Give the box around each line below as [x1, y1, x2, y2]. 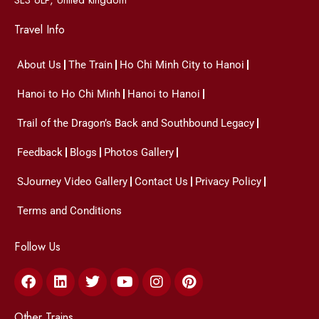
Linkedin [59, 263, 110, 284]
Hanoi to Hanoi [127, 87, 200, 100]
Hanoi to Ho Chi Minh [17, 87, 120, 100]
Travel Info [14, 20, 65, 38]
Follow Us [14, 237, 61, 255]
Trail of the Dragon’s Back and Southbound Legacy [17, 116, 254, 130]
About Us [17, 58, 61, 71]
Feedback [17, 145, 63, 159]
